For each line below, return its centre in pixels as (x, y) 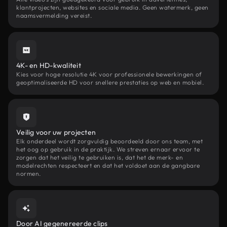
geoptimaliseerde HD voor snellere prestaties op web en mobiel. (110, 82)
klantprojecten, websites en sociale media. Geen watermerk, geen (112, 7)
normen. (29, 174)
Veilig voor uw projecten (56, 132)
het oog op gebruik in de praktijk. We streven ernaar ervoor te (108, 149)
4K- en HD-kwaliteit (49, 65)
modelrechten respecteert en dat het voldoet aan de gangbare (108, 165)
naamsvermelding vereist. (54, 15)
